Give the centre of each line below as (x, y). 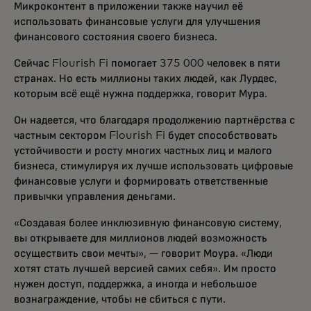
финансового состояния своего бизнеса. (116, 37)
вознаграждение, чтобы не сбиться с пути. (120, 300)
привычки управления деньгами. (95, 197)
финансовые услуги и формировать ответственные (141, 182)
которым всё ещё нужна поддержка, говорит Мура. (141, 94)
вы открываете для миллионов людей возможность (141, 238)
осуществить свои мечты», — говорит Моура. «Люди (143, 254)
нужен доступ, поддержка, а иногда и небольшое (135, 284)
